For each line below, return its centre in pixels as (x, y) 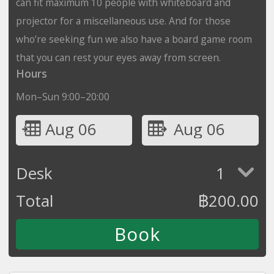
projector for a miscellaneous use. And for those (123, 20)
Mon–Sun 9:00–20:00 (62, 96)
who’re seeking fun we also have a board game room (134, 39)
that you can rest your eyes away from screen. (118, 57)
